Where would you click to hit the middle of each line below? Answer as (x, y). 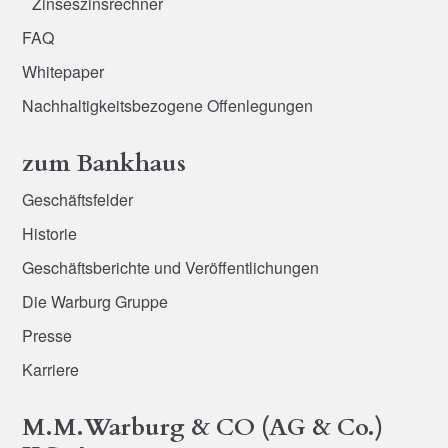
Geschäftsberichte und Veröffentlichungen (171, 267)
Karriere (51, 369)
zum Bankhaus (104, 163)
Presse (47, 335)
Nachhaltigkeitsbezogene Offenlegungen (168, 105)
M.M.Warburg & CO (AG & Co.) (203, 427)
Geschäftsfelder (78, 199)
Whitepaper (63, 71)
